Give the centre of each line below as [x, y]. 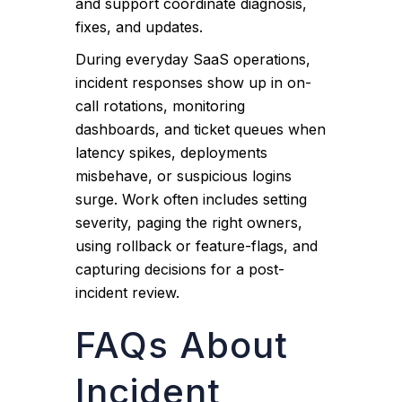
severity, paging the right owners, [189, 223]
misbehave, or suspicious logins [184, 176]
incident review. [128, 293]
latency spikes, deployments [172, 153]
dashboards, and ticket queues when [201, 129]
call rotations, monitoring [161, 106]
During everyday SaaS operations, [193, 59]
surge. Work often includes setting [192, 199]
